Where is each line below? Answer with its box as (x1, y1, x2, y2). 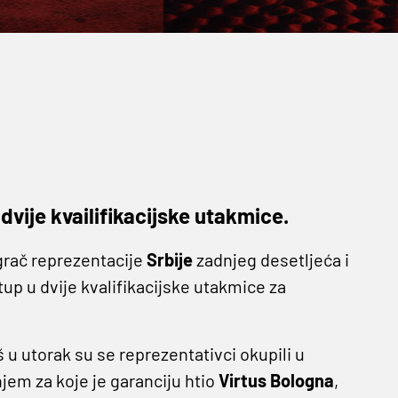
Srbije (146, 248, 193, 270)
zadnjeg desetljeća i (192, 248, 349, 270)
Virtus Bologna (218, 369, 334, 391)
